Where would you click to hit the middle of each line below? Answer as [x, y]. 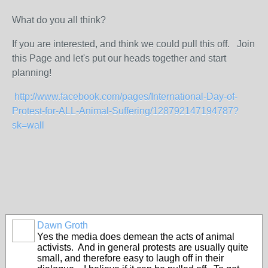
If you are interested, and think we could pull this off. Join [133, 44]
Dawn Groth [63, 225]
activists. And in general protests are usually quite [143, 247]
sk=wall [28, 125]
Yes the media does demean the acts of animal [136, 237]
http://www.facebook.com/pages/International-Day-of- [126, 97]
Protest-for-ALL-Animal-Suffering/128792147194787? [125, 111]
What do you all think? [59, 20]
